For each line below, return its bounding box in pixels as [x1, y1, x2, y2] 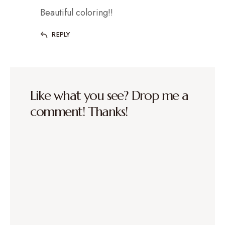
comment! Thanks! [30, 103, 128, 120]
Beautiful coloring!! [40, 6, 113, 19]
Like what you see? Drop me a [30, 87, 188, 103]
